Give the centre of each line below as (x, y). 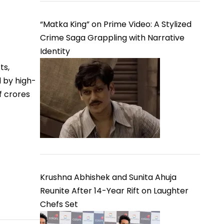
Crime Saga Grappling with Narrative (112, 38)
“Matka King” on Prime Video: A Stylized (116, 24)
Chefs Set (59, 204)
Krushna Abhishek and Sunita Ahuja (108, 177)
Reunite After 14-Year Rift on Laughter (114, 191)
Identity (55, 51)
